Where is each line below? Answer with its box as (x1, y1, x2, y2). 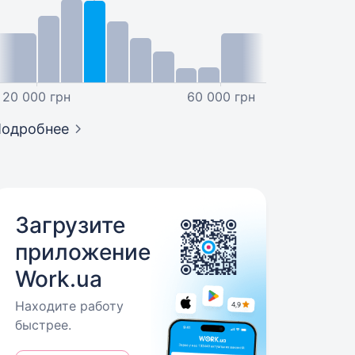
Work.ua (15, 265, 103, 292)
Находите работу (15, 298, 124, 314)
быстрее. (15, 317, 72, 333)
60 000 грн (187, 89, 256, 105)
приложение (15, 239, 151, 265)
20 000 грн (2, 89, 71, 105)
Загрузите (15, 212, 126, 239)
